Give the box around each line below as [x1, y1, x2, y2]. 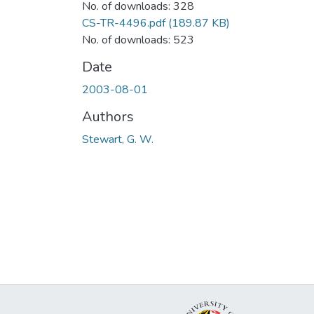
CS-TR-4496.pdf [82, 15, 165, 31]
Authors [82, 107, 134, 126]
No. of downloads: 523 [82, 32, 194, 48]
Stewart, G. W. [82, 131, 153, 147]
